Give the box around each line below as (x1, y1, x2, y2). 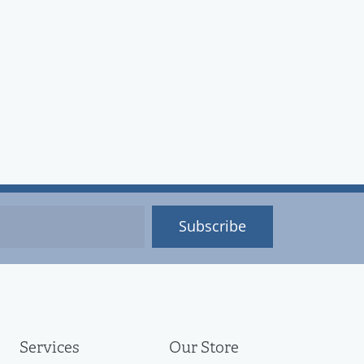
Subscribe (179, 216, 246, 236)
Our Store (169, 338, 239, 358)
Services (19, 338, 80, 358)
